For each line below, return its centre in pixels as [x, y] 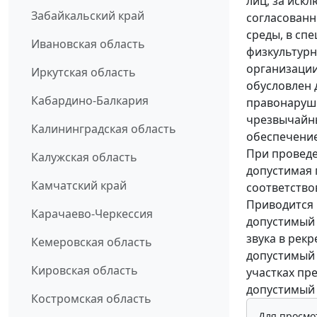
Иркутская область [83, 73]
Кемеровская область [92, 242]
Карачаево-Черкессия [92, 214]
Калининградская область [104, 129]
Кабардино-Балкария [90, 101]
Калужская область [84, 157]
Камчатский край [79, 186]
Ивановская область [88, 44]
